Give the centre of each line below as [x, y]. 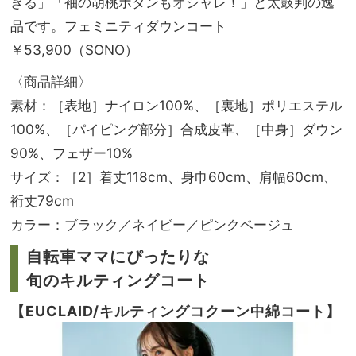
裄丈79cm [42, 200]
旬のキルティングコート [118, 280]
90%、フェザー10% [72, 153]
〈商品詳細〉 [51, 81]
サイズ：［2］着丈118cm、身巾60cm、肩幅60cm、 [174, 176]
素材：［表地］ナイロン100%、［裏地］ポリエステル [176, 105]
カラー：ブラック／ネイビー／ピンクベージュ [152, 224]
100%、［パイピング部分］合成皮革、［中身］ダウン [176, 129]
